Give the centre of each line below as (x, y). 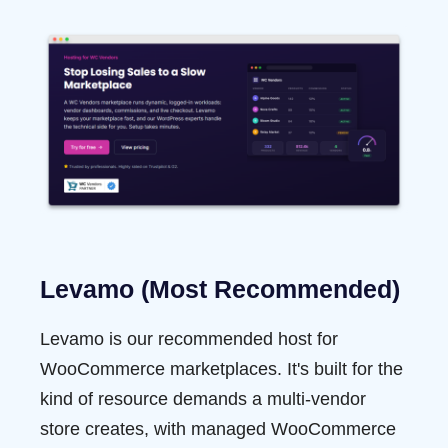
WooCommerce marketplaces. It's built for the (221, 369)
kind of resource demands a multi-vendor (203, 399)
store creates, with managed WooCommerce (218, 429)
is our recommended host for (221, 339)
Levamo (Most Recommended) (220, 289)
